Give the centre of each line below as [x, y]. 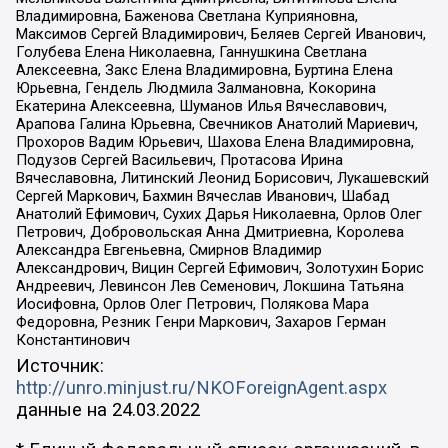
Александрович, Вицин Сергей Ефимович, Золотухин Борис [219, 268]
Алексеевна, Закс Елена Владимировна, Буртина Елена [204, 70]
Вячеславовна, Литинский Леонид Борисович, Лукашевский [222, 178]
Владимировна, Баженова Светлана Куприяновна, [186, 16]
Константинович [72, 340]
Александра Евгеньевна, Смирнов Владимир [168, 250]
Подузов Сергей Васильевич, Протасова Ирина [179, 160]
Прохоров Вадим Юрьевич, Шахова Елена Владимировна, [214, 142]
